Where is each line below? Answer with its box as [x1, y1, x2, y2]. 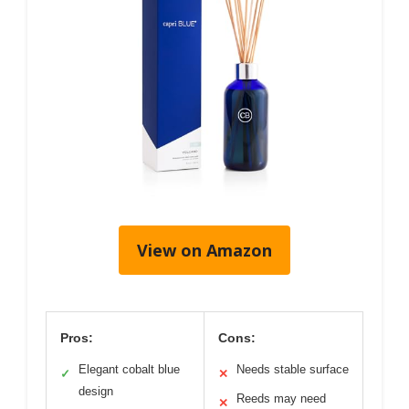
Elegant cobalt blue [79, 362, 180, 376]
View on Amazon [137, 238, 272, 261]
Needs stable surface [236, 362, 349, 376]
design [79, 383, 113, 398]
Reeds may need [236, 391, 326, 405]
